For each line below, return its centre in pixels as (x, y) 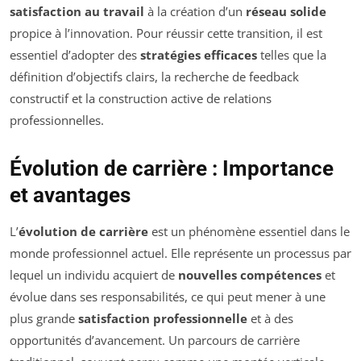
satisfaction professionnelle (163, 318)
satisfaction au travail (77, 11)
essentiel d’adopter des (75, 54)
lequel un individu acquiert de (94, 274)
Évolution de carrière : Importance (172, 168)
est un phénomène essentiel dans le (249, 231)
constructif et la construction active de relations (141, 98)
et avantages (70, 195)
